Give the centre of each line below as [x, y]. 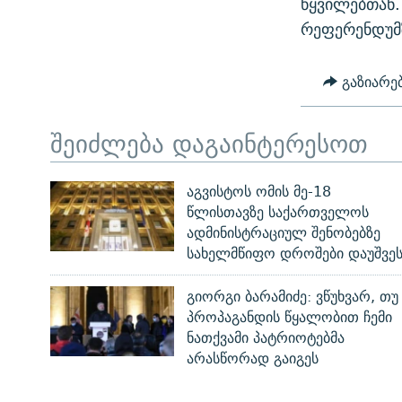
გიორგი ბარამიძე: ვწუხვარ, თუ [292, 297]
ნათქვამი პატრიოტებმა [265, 338]
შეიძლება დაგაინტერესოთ [209, 143]
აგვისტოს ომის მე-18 [258, 192]
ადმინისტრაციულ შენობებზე [283, 233]
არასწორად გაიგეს [252, 359]
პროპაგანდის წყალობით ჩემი [289, 318]
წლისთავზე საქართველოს [277, 213]
